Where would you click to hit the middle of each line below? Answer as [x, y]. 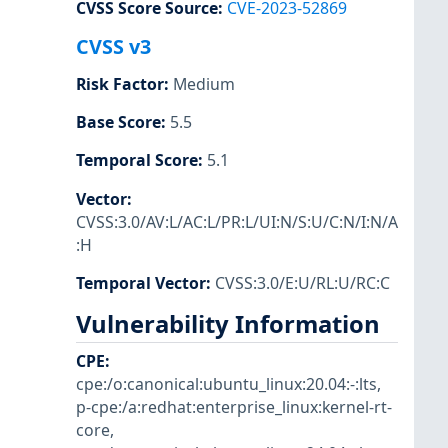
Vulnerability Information [228, 323]
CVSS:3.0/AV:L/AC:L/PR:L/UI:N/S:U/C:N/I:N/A [237, 221]
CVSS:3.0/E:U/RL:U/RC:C [302, 282]
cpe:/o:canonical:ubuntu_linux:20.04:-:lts [226, 384]
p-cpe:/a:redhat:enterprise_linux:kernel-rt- [234, 407]
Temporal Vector [141, 282]
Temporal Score [137, 160]
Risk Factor [120, 84]
